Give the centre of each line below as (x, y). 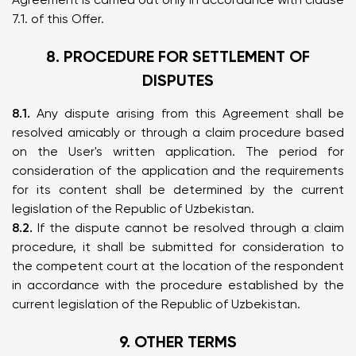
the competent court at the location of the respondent (178, 266)
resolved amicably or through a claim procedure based (178, 132)
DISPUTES (178, 80)
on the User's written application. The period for (178, 151)
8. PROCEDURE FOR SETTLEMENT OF (178, 56)
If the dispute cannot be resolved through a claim (188, 228)
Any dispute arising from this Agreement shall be (187, 113)
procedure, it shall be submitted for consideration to (178, 247)
